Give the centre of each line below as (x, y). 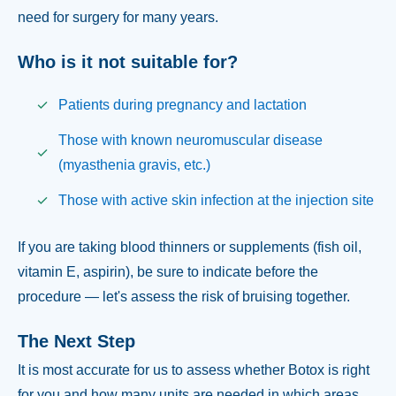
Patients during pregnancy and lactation (182, 104)
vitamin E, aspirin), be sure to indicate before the (168, 272)
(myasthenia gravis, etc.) (134, 164)
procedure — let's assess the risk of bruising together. (184, 297)
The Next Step (76, 341)
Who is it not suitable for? (128, 61)
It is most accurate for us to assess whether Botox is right (194, 370)
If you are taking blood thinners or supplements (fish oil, (190, 247)
